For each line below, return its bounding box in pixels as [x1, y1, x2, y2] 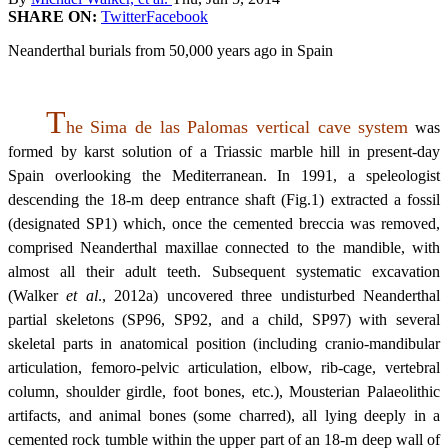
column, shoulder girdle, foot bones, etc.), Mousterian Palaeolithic [8, 382, 440, 400]
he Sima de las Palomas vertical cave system [65, 116, 409, 137]
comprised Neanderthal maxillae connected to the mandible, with [8, 238, 440, 256]
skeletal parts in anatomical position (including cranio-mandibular [8, 334, 440, 352]
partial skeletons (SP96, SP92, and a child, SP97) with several [8, 310, 440, 328]
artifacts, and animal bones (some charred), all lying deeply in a [8, 406, 440, 424]
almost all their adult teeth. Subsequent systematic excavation [8, 262, 440, 280]
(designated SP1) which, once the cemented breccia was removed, [8, 214, 440, 232]
